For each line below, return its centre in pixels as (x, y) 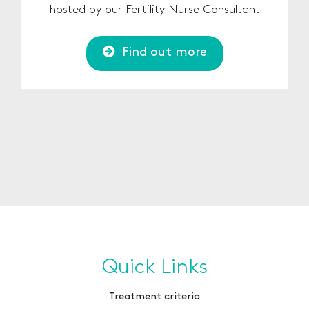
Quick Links (154, 267)
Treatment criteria (154, 297)
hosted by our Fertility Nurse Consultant (154, 10)
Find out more (164, 52)
